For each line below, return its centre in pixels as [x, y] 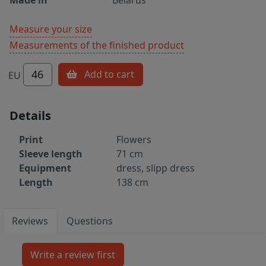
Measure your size [51, 29]
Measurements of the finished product [97, 45]
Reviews [30, 221]
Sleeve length [51, 154]
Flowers [134, 140]
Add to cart [110, 75]
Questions [90, 221]
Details [30, 116]
